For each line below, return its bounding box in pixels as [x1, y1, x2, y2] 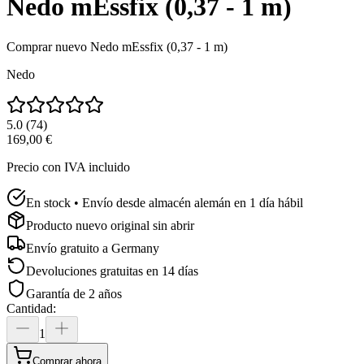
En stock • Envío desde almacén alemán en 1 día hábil [26, 195, 303, 210]
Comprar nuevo [6, 39, 87, 54]
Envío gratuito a [26, 240, 108, 255]
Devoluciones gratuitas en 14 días [26, 263, 198, 278]
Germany [111, 240, 159, 255]
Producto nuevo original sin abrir [26, 218, 194, 232]
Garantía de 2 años [26, 286, 122, 301]
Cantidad [6, 301, 53, 315]
